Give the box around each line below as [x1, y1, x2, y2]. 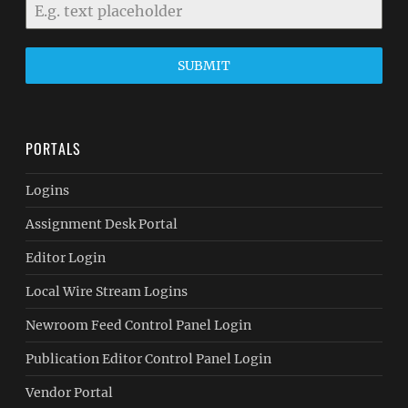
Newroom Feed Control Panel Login [25, 317, 252, 333]
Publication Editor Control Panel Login [25, 351, 272, 367]
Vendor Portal [25, 384, 114, 401]
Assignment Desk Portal [25, 216, 178, 232]
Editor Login [25, 250, 107, 266]
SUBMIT [177, 57, 230, 74]
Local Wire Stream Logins [25, 283, 189, 300]
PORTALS [25, 138, 82, 159]
